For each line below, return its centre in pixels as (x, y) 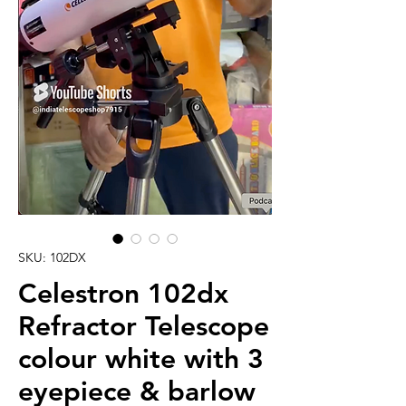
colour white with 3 (141, 358)
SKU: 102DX (52, 257)
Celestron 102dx (123, 293)
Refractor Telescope (144, 326)
